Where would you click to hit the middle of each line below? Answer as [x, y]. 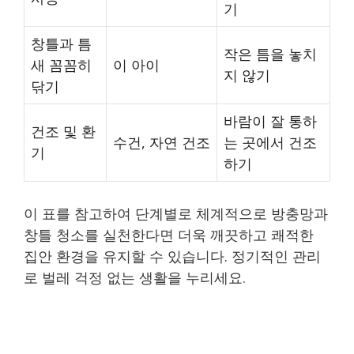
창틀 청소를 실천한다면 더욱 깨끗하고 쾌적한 [169, 234]
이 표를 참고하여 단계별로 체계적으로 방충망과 [176, 213]
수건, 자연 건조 [162, 142]
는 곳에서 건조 [270, 142]
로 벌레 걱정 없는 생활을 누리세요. [135, 277]
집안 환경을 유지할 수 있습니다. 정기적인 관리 [172, 256]
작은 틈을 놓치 [270, 53]
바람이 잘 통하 [270, 121]
